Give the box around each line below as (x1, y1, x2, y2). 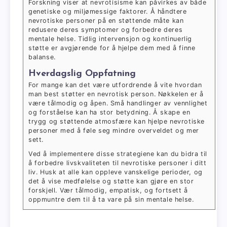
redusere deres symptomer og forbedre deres (28, 26, 183, 34)
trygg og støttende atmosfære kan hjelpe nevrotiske (28, 118, 205, 126)
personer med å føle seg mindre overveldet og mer (28, 127, 199, 135)
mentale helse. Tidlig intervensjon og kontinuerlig (28, 35, 193, 43)
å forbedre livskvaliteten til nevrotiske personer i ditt (28, 159, 207, 167)
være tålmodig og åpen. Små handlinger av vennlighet (28, 99, 208, 107)
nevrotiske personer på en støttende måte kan (28, 17, 184, 25)
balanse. (28, 53, 56, 61)
